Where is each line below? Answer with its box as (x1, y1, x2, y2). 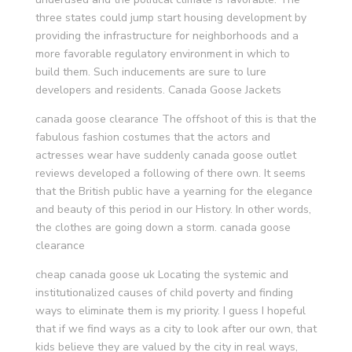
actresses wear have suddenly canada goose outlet (35, 148, 296, 163)
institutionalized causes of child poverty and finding (35, 285, 293, 300)
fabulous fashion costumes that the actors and (35, 130, 270, 145)
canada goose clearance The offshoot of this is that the (35, 112, 317, 126)
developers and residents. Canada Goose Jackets (35, 82, 281, 97)
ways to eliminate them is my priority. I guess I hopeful (35, 303, 306, 318)
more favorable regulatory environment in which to (35, 46, 290, 61)
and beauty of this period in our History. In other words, (35, 202, 311, 217)
